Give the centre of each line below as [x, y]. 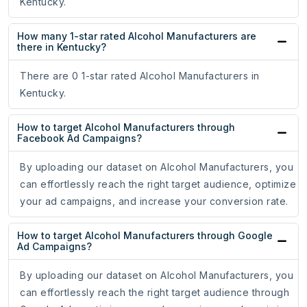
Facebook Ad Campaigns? [79, 138]
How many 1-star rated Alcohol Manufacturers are [137, 36]
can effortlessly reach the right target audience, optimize [158, 184]
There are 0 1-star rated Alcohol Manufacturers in [140, 76]
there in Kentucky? [62, 47]
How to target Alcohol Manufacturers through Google [145, 236]
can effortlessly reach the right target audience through [155, 293]
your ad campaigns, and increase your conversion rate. [154, 201]
